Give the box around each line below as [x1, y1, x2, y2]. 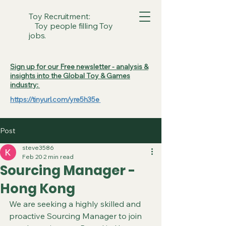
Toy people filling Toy [29, 21, 113, 31]
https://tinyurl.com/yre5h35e [10, 95, 99, 104]
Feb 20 [22, 153, 42, 160]
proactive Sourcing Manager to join [9, 211, 144, 221]
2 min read [43, 153, 74, 160]
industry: [10, 80, 40, 89]
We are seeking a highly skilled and [9, 199, 143, 209]
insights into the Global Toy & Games [10, 71, 130, 80]
